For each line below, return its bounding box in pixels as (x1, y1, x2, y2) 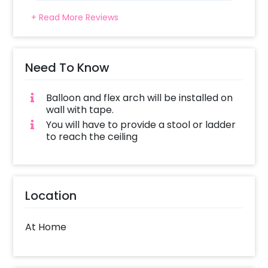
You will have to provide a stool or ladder (45, 117, 236, 132)
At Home (25, 220, 67, 234)
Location (25, 187, 77, 204)
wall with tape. (45, 103, 114, 117)
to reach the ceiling (45, 129, 138, 144)
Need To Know (25, 59, 110, 77)
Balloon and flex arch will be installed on (45, 91, 233, 105)
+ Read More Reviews (31, 11, 119, 24)
